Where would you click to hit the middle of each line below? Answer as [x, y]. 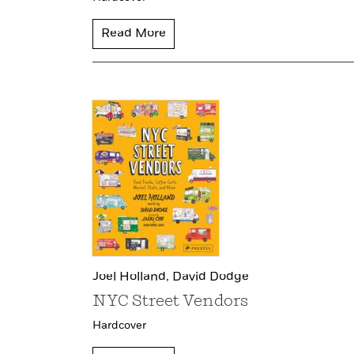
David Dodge [211, 277]
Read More [134, 34]
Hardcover [119, 325]
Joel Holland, [132, 277]
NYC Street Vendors [170, 301]
